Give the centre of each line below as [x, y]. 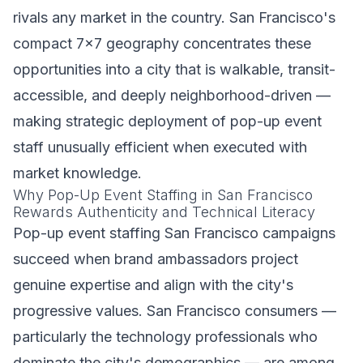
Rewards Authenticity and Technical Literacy [164, 212]
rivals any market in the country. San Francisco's [174, 17]
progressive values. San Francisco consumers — [175, 311]
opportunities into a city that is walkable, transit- [174, 69]
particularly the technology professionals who [165, 337]
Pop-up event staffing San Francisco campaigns [174, 233]
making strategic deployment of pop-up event [167, 121]
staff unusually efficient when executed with [160, 147]
